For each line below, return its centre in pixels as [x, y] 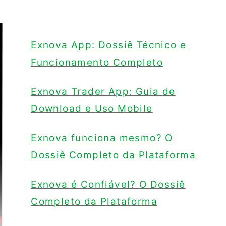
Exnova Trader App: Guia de [103, 92]
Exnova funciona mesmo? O [102, 138]
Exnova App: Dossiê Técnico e [109, 45]
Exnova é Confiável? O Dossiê [108, 185]
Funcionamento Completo [97, 63]
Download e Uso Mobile [92, 109]
